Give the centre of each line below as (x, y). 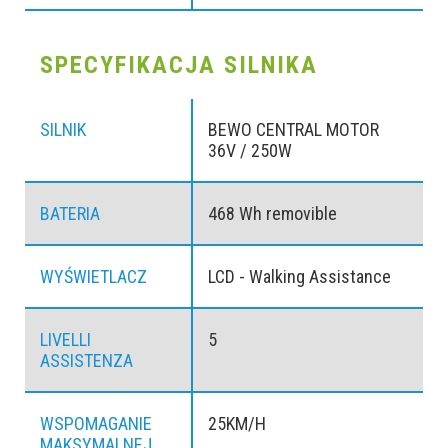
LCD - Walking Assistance (299, 277)
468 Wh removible (272, 214)
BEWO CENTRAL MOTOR (293, 130)
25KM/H (236, 424)
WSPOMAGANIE (96, 424)
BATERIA (70, 214)
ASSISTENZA (86, 361)
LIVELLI (65, 340)
